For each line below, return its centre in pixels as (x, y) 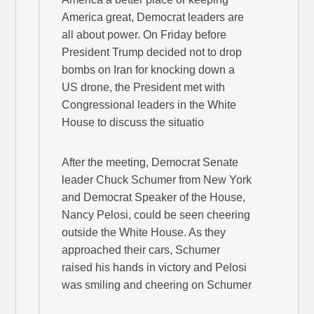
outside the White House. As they (144, 233)
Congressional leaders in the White (149, 105)
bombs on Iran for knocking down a (149, 70)
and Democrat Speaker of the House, (154, 198)
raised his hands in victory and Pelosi (155, 268)
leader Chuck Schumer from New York (157, 180)
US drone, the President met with (144, 88)
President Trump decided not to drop (152, 53)
